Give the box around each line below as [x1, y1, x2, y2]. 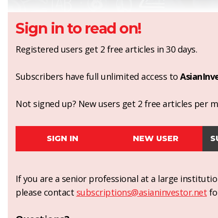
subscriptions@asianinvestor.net [76, 186, 207, 199]
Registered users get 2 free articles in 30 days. [16, 43, 197, 55]
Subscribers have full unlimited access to [16, 71, 180, 83]
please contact [16, 186, 76, 199]
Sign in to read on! [16, 19, 141, 38]
